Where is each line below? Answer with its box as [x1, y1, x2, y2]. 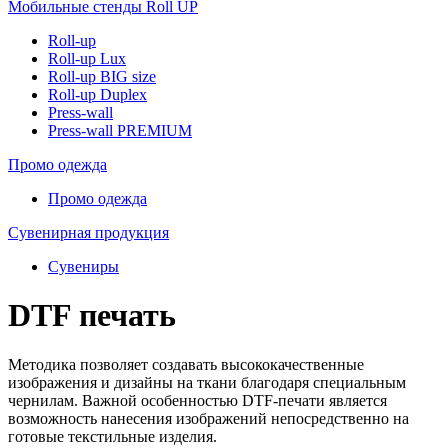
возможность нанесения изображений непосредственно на [8, 409, 409, 427]
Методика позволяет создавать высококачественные [8, 355, 364, 373]
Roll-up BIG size [48, 68, 156, 85]
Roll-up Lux [48, 50, 126, 67]
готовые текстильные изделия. [8, 427, 217, 445]
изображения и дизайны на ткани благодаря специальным [8, 373, 406, 391]
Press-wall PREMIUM [48, 122, 192, 139]
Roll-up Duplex [48, 86, 147, 103]
